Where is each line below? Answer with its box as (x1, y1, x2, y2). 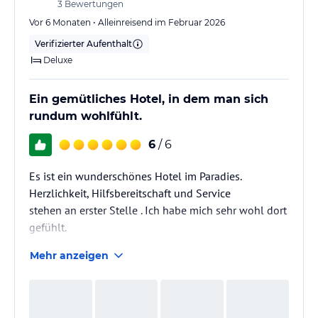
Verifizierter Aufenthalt (35, 38, 132, 49)
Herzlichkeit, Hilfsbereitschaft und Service (29, 185, 231, 200)
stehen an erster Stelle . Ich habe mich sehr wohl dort (29, 202, 287, 217)
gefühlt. (29, 219, 67, 234)
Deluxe (43, 54, 72, 65)
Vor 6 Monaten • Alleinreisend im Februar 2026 (29, 16, 225, 28)
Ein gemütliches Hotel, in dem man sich (29, 92, 268, 106)
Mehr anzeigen (30, 248, 109, 262)
